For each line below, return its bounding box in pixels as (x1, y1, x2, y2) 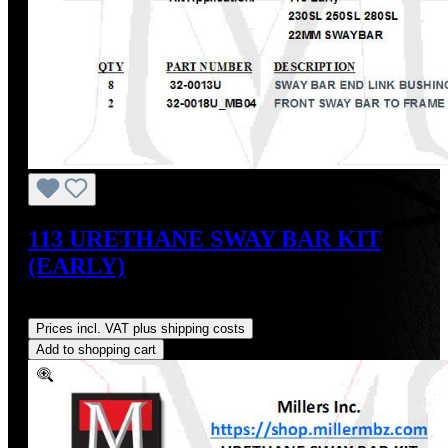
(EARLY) (28, 253, 125, 279)
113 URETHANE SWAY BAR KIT (28, 226, 381, 252)
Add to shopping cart (36, 341, 156, 357)
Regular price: (28, 299, 121, 317)
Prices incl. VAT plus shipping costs (36, 320, 245, 336)
